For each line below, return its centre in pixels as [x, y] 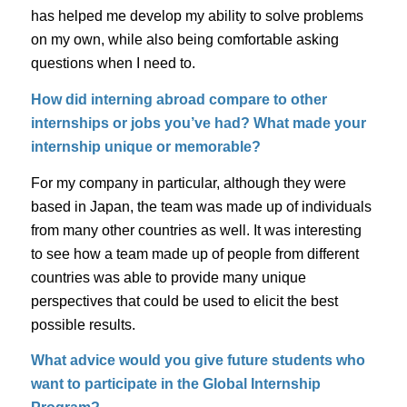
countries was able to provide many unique [168, 277]
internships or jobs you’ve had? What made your [198, 123]
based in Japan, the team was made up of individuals [201, 206]
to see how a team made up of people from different [194, 253]
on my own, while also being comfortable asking [184, 40]
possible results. [83, 324]
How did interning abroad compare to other [179, 99]
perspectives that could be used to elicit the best [184, 301]
